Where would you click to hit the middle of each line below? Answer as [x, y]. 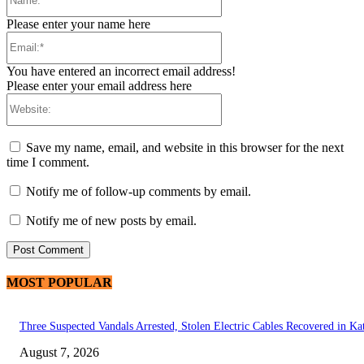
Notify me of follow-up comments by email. [139, 191]
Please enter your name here [78, 24]
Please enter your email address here [99, 85]
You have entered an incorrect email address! [121, 71]
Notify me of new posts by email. [111, 220]
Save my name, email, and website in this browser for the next [185, 147]
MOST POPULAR [59, 283]
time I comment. [48, 162]
